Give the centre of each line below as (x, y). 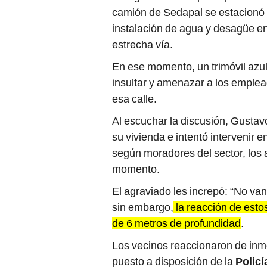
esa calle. (134, 98)
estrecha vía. (142, 44)
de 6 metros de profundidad (176, 223)
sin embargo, (143, 207)
